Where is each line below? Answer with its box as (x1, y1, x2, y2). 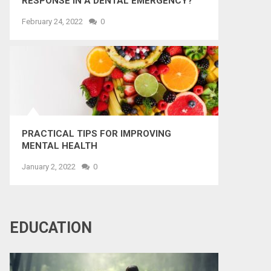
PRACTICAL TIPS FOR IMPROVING (22, 128, 171, 139)
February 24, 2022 (22, 17, 83, 26)
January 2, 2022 (22, 162, 76, 171)
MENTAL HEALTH (22, 140, 97, 151)
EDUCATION (10, 219, 92, 237)
